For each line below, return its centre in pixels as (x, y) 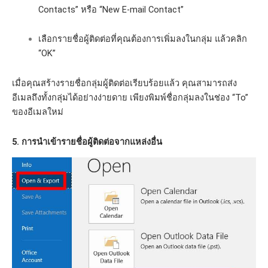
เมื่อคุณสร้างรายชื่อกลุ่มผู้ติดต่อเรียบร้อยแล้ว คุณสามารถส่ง (124, 83)
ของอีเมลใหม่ (38, 112)
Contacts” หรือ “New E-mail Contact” (111, 9)
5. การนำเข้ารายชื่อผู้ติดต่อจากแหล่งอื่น (87, 141)
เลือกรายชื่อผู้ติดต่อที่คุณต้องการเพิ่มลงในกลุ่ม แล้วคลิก (142, 39)
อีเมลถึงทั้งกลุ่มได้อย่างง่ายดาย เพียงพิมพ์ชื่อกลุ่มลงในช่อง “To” (130, 98)
